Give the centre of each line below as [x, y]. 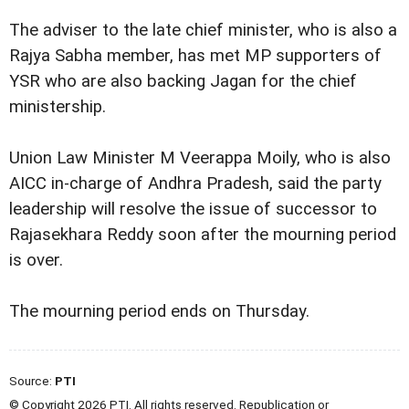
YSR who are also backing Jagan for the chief [183, 82]
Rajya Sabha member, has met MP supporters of [195, 56]
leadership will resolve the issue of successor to [193, 210]
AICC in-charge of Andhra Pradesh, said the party [195, 184]
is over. [36, 261]
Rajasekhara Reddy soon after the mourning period [203, 235]
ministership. [58, 107]
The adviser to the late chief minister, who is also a [203, 31]
